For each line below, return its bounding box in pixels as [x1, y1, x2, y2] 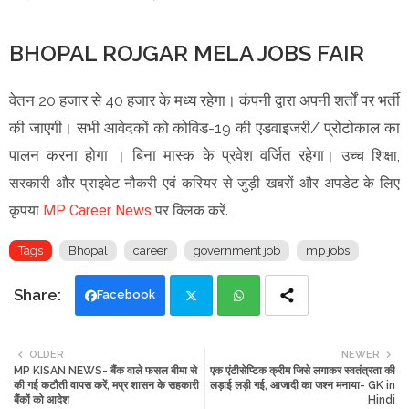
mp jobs [306, 243, 350, 257]
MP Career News [43, 201, 152, 219]
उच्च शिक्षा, [341, 146, 401, 164]
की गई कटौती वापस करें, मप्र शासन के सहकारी [14, 378, 199, 392]
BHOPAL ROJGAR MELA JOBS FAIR [9, 39, 364, 67]
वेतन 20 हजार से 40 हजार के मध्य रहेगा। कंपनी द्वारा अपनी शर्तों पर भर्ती [9, 90, 400, 110]
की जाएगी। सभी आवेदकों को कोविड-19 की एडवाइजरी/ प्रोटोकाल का [9, 118, 400, 137]
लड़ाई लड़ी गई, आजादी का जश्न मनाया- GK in [210, 378, 395, 392]
